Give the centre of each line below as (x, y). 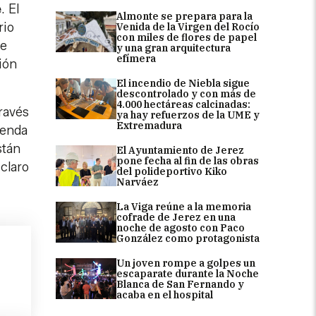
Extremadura (149, 125)
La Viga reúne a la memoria (184, 206)
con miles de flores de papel (187, 37)
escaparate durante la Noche (188, 273)
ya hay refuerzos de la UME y (188, 115)
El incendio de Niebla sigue (183, 83)
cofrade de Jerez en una (176, 217)
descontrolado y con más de (186, 93)
